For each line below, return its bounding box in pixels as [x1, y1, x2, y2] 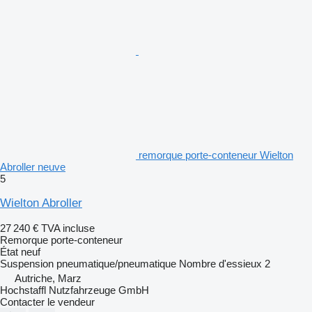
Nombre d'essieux [179, 257, 262, 270]
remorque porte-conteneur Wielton [139, 148, 293, 161]
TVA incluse [41, 221, 95, 234]
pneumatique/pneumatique [56, 257, 176, 270]
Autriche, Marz [15, 272, 81, 284]
